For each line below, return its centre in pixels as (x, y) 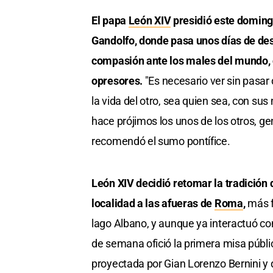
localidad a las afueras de (153, 204)
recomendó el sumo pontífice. (161, 141)
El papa (110, 21)
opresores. (118, 81)
